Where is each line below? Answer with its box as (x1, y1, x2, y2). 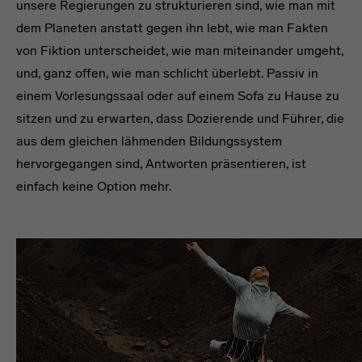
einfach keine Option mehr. (16, 179, 171, 195)
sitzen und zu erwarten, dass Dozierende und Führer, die (16, 111, 344, 127)
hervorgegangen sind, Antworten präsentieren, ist (16, 156, 306, 172)
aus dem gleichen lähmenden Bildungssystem (16, 133, 282, 149)
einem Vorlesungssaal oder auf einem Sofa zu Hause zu (16, 88, 339, 104)
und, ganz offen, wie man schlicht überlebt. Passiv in (16, 65, 318, 82)
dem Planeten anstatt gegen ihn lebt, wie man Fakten (16, 20, 328, 36)
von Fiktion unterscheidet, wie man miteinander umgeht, (16, 43, 343, 59)
